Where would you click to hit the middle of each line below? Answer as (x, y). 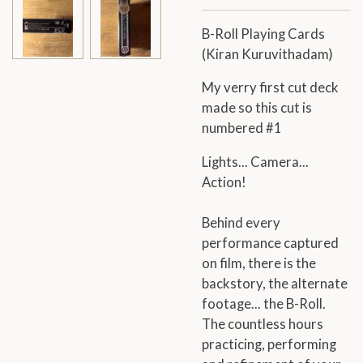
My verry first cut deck (270, 88)
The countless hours (263, 324)
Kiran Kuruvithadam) (269, 54)
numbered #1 (242, 128)
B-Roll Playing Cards (263, 34)
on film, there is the (259, 263)
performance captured (270, 243)
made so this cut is (257, 108)
